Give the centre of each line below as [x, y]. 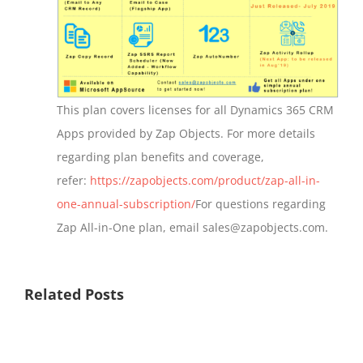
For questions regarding [261, 204]
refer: [73, 181]
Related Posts [74, 295]
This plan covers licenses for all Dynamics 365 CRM [195, 110]
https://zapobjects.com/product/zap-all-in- [205, 181]
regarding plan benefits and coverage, [160, 157]
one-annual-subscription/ [126, 204]
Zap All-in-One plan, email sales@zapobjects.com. [192, 228]
